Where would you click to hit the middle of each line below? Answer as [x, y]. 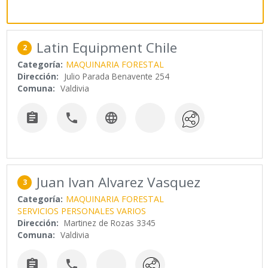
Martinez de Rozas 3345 [110, 223]
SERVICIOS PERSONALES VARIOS [82, 211]
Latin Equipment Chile [107, 47]
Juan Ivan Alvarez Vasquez [119, 182]
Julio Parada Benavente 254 [117, 76]
